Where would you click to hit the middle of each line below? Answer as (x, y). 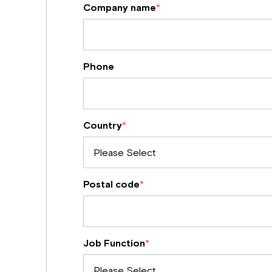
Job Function (114, 242)
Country (102, 124)
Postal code (111, 183)
